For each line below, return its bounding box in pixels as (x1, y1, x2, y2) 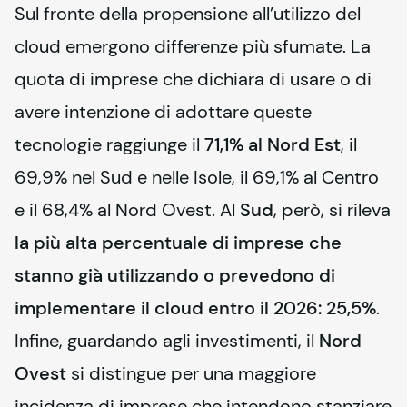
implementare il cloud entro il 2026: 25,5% (15, 296, 376, 320)
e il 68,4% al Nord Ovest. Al (15, 198, 240, 222)
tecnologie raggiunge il (15, 133, 204, 156)
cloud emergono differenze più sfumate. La (15, 35, 371, 58)
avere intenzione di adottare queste (15, 100, 312, 124)
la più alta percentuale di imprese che (15, 231, 342, 254)
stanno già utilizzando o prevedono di (15, 263, 335, 287)
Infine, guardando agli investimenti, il (15, 329, 319, 352)
